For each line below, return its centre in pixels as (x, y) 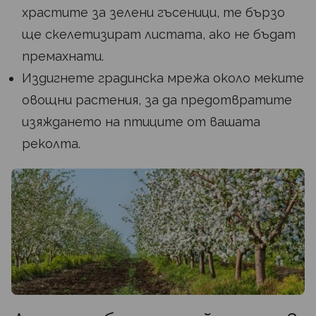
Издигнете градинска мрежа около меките (163, 78)
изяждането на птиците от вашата (141, 122)
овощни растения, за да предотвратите (157, 100)
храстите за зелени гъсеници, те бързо (153, 13)
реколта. (51, 144)
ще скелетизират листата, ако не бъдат (159, 35)
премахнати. (63, 56)
